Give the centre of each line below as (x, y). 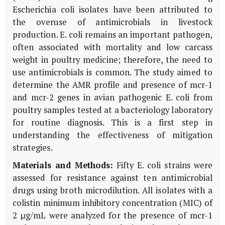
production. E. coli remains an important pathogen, (113, 34)
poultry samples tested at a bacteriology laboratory (113, 110)
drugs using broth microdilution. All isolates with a (113, 190)
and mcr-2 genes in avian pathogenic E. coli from (113, 97)
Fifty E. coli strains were (162, 165)
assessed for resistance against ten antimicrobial (113, 178)
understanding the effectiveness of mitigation (113, 135)
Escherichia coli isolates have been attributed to (113, 9)
